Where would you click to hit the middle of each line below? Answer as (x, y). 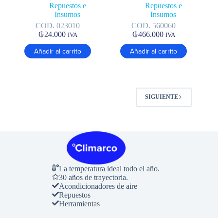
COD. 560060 (154, 25)
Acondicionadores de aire (98, 186)
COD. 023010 (58, 25)
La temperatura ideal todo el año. (109, 168)
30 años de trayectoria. (93, 177)
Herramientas (79, 203)
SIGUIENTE (162, 97)
